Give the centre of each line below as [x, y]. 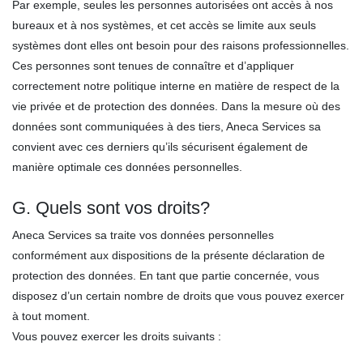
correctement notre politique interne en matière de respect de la [176, 86]
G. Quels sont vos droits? [111, 208]
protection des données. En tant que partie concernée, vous [166, 275]
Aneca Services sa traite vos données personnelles [143, 235]
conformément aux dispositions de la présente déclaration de [169, 255]
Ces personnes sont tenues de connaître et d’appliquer [153, 66]
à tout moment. [51, 316]
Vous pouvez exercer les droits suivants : [117, 336]
